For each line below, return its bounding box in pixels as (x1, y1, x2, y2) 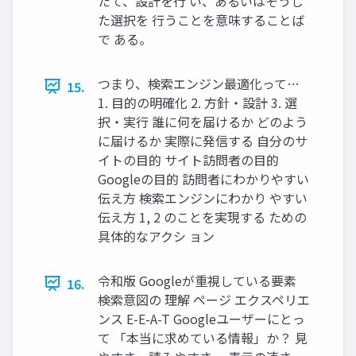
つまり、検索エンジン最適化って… (98, 73, 300, 93)
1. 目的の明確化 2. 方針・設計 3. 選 (98, 92, 297, 112)
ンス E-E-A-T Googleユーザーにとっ (98, 308, 305, 328)
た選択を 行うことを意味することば (98, 10, 304, 29)
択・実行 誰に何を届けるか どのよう (98, 111, 308, 131)
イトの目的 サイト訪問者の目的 (98, 149, 279, 169)
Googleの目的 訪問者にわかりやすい (98, 168, 309, 188)
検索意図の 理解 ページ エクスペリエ (98, 289, 310, 309)
